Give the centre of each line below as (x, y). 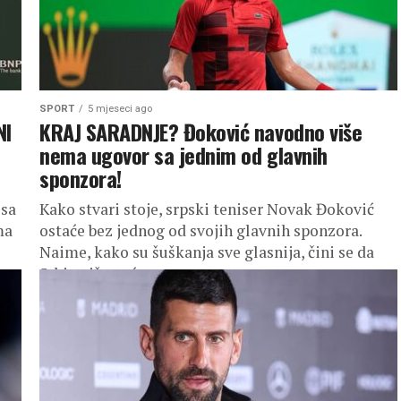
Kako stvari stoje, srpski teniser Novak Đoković (207, 209)
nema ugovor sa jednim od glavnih (183, 155)
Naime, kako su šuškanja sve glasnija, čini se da (207, 252)
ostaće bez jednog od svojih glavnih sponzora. (200, 230)
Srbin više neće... (98, 273)
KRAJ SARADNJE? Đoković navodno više (201, 132)
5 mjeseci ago (120, 109)
